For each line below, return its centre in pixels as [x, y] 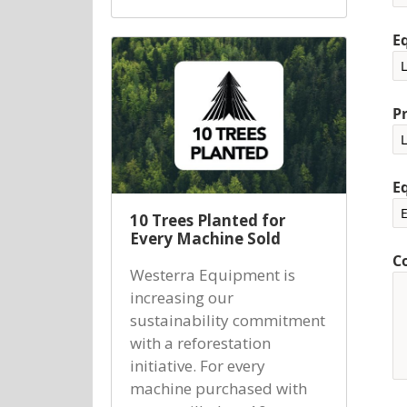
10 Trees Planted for [208, 220]
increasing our [182, 297]
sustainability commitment [228, 320]
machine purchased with [218, 388]
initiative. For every [198, 365]
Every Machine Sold [205, 238]
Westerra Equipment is [213, 274]
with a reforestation [200, 342]
